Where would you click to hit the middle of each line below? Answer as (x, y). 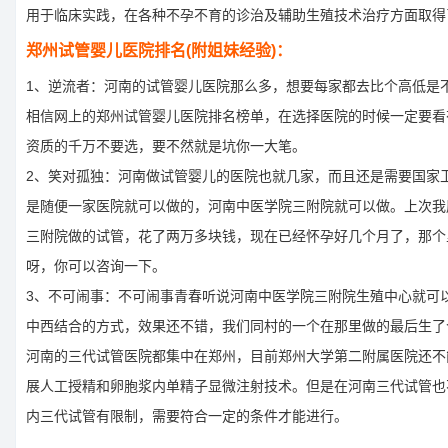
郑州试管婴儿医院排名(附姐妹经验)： (159, 51)
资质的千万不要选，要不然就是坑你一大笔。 (166, 146)
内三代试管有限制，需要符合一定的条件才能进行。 (187, 416)
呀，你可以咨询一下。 (96, 266)
